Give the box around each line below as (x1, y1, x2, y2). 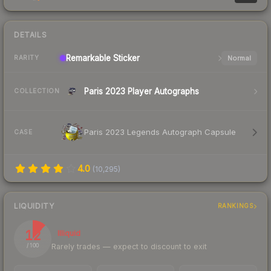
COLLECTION (14, 87, 59, 95)
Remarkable (66, 53, 111, 63)
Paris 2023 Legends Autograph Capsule (84, 127, 236, 137)
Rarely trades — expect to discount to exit (51, 241, 207, 251)
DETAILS (14, 30, 47, 39)
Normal (227, 53, 251, 62)
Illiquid (57, 228, 80, 238)
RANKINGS (217, 202, 254, 210)
